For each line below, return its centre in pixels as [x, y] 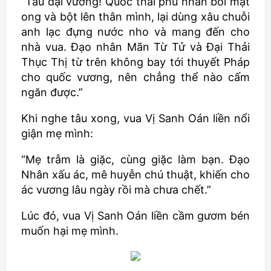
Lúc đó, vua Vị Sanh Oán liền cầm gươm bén [135, 216]
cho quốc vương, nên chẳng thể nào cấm [135, 77]
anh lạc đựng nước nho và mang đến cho [135, 32]
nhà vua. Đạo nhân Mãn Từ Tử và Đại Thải [135, 47]
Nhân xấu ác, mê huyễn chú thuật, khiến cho [135, 175]
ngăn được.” [52, 92]
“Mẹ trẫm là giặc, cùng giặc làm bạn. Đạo [135, 159]
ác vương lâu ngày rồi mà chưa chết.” [116, 190]
